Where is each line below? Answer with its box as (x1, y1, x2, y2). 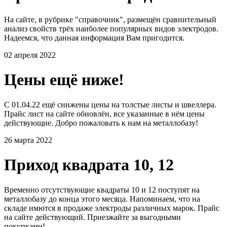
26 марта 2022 (4, 135, 52, 144)
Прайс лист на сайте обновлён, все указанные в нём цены (4, 109, 205, 118)
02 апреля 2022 (4, 50, 56, 59)
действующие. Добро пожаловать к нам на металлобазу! (4, 118, 198, 127)
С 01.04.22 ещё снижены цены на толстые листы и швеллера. (4, 100, 216, 109)
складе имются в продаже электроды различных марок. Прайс (4, 203, 219, 212)
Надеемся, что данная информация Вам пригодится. (4, 33, 184, 42)
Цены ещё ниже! (4, 70, 124, 89)
